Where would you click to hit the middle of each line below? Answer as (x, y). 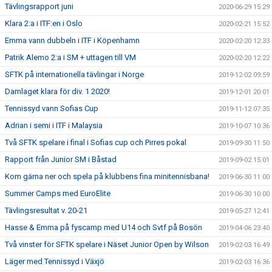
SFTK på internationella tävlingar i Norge (74, 74)
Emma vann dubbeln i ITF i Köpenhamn (72, 40)
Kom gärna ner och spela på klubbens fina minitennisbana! (107, 176)
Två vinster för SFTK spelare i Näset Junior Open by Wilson (107, 244)
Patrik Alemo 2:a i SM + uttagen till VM (70, 57)
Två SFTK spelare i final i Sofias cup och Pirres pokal (96, 142)
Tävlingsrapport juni (39, 6)
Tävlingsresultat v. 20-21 (46, 210)
